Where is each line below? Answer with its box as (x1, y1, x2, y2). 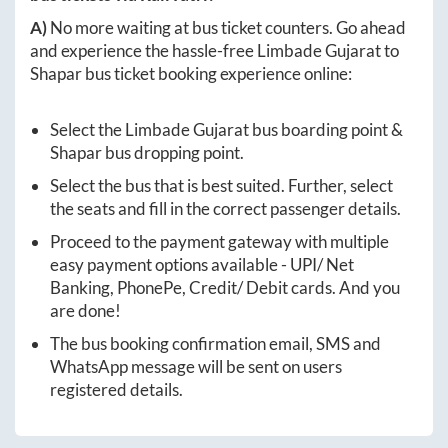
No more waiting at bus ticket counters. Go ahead (50, 17, 406, 38)
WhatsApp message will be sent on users (50, 356, 342, 377)
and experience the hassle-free (30, 40, 257, 61)
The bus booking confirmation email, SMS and (50, 333, 381, 354)
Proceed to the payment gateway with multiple (50, 231, 389, 252)
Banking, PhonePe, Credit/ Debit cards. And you (50, 277, 400, 298)
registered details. (50, 379, 183, 400)
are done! (50, 300, 121, 321)
